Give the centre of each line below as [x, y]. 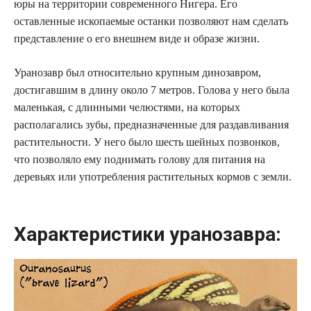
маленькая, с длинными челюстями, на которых [127, 107]
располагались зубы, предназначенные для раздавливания [151, 124]
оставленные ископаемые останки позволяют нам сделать [151, 21]
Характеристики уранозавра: [148, 234]
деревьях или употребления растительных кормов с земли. [153, 176]
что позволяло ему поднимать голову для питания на [140, 159]
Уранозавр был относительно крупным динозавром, [137, 72]
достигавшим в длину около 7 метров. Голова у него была [152, 90]
